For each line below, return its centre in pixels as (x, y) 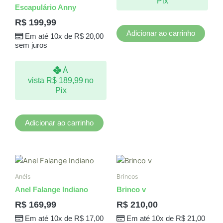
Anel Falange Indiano (52, 189)
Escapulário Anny (46, 7)
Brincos (127, 176)
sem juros (31, 46)
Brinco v (131, 189)
